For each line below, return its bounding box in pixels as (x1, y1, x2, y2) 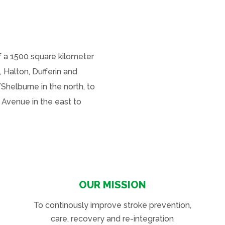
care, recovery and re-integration (51, 214, 174, 224)
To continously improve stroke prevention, (33, 200, 191, 210)
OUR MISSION (78, 179, 146, 191)
